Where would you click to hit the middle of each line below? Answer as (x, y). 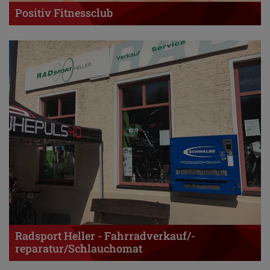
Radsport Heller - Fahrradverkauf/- (105, 236)
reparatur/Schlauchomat (79, 249)
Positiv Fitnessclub (64, 13)
